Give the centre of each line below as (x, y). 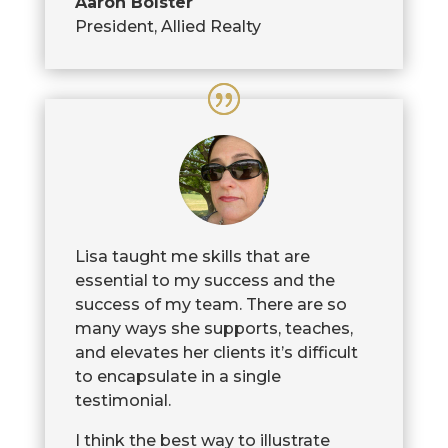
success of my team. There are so (210, 305)
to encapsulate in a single (177, 377)
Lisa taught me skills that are (192, 257)
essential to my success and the (204, 281)
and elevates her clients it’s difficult (216, 353)
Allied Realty (210, 27)
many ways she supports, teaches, (213, 329)
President (114, 27)
